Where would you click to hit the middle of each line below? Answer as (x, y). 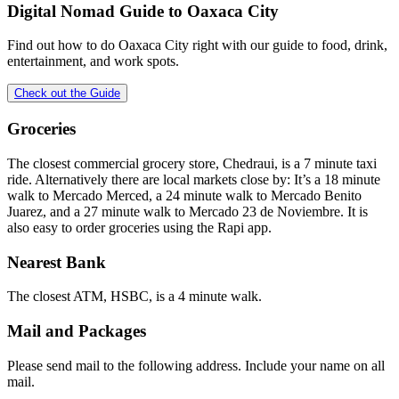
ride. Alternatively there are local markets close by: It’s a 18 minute (194, 179)
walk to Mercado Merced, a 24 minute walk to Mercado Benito (184, 195)
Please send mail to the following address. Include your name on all (196, 365)
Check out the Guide (67, 94)
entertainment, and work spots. (93, 61)
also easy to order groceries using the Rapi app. (139, 227)
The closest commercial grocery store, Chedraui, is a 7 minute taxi (192, 163)
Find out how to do (63, 45)
